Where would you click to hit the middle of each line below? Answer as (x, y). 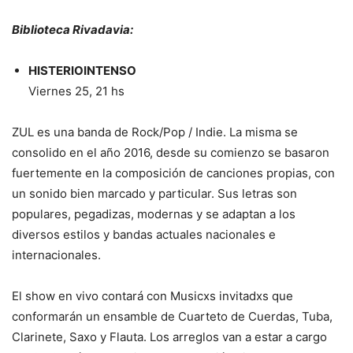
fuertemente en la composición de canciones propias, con (173, 173)
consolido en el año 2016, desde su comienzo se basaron (171, 153)
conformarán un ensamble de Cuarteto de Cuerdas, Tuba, (172, 317)
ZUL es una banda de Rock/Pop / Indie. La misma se (155, 132)
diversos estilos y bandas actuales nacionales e (144, 235)
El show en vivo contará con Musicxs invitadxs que (152, 296)
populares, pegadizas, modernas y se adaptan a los (154, 214)
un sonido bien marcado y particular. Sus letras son (154, 194)
